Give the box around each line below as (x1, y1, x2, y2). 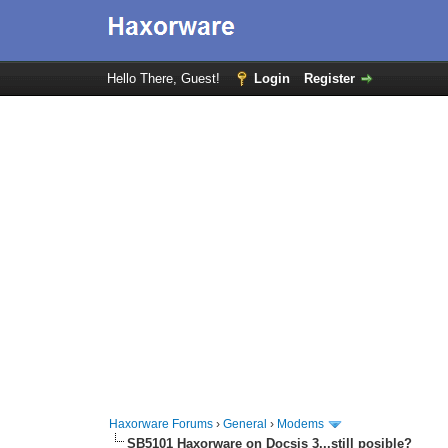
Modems (277, 417, 325, 431)
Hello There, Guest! (106, 71, 224, 86)
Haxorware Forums (109, 417, 214, 431)
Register (303, 71, 355, 86)
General (223, 417, 268, 431)
